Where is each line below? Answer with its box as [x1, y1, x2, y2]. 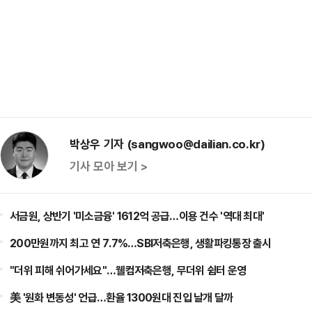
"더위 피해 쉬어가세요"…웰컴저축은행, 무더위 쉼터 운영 [10, 263, 247, 278]
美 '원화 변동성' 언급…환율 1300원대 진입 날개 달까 [10, 290, 233, 305]
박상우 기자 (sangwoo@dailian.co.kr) [70, 136, 265, 152]
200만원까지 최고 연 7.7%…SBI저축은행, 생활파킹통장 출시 [10, 235, 272, 251]
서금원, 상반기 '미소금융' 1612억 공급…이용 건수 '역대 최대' [10, 208, 265, 224]
